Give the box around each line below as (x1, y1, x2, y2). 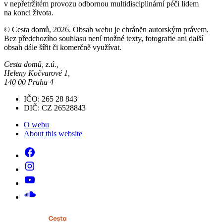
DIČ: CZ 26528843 (24, 104, 86, 112)
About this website (24, 129, 82, 138)
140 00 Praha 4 (4, 78, 54, 87)
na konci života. (4, 8, 54, 17)
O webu (24, 120, 49, 129)
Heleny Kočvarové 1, (4, 69, 70, 78)
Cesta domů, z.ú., (4, 60, 58, 69)
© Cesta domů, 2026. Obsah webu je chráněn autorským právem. (4, 25, 209, 34)
